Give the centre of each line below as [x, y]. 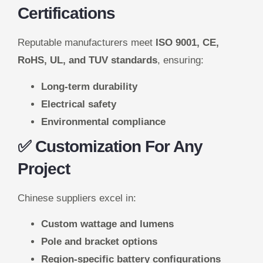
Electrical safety [79, 104]
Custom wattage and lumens [107, 224]
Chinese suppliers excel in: [77, 198]
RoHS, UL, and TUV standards [87, 60]
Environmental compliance [103, 122]
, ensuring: [181, 60]
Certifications [66, 14]
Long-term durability [89, 86]
